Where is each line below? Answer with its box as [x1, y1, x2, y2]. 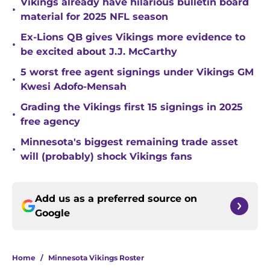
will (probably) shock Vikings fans [20, 151, 192, 163]
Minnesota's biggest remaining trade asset [20, 136, 238, 148]
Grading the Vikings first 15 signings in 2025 [20, 101, 243, 113]
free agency [20, 116, 80, 128]
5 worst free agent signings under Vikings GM [20, 66, 254, 78]
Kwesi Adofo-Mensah [20, 81, 127, 93]
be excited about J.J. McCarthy [20, 46, 177, 58]
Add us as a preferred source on [35, 193, 197, 205]
